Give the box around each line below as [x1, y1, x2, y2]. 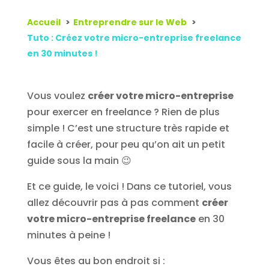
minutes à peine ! [26, 228, 110, 243]
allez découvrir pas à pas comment [26, 196, 202, 210]
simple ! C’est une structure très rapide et [26, 121, 229, 136]
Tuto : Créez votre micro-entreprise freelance [26, 32, 241, 44]
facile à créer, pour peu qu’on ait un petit [26, 138, 225, 152]
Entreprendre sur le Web [73, 16, 187, 29]
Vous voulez [26, 89, 88, 103]
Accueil [26, 16, 61, 29]
